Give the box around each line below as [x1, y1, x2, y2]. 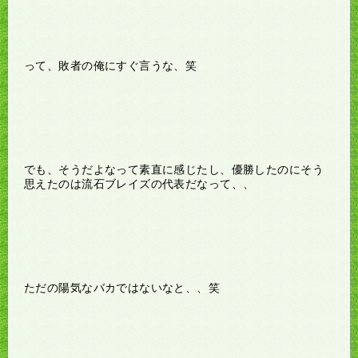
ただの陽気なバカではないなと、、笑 [24, 280, 221, 294]
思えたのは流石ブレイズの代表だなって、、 [24, 177, 255, 190]
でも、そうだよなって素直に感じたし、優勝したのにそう [24, 162, 324, 176]
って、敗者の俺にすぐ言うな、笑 [24, 58, 197, 72]
